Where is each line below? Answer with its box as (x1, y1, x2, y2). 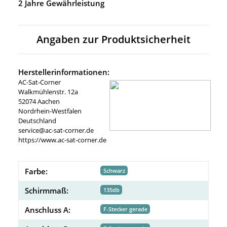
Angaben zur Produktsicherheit (36, 32, 191, 47)
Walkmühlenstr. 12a (18, 87, 78, 97)
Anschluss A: (25, 205, 70, 215)
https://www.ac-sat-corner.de (18, 135, 106, 145)
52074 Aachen (18, 97, 60, 106)
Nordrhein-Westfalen (18, 106, 82, 116)
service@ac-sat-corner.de (18, 126, 94, 135)
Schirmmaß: (25, 185, 68, 196)
